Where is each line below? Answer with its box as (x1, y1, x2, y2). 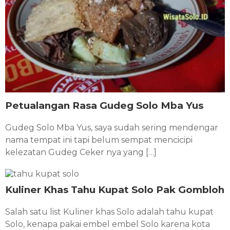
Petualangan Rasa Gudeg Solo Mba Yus (5, 99, 203, 111)
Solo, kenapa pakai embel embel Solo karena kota (5, 219, 210, 229)
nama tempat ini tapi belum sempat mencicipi (5, 135, 193, 145)
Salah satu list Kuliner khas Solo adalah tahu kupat (5, 206, 214, 217)
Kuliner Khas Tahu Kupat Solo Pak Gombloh (5, 183, 224, 196)
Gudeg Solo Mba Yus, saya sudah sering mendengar (5, 122, 218, 132)
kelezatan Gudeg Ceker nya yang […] (5, 147, 157, 157)
